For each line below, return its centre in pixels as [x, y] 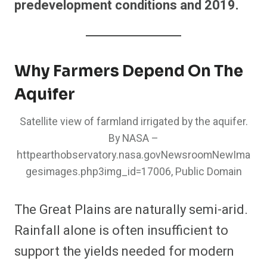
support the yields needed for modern [124, 252]
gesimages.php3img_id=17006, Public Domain [133, 172]
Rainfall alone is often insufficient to [121, 231]
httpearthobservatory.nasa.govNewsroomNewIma [133, 156]
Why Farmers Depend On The [129, 72]
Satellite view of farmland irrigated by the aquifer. [133, 122]
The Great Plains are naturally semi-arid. [131, 210]
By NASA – [133, 139]
